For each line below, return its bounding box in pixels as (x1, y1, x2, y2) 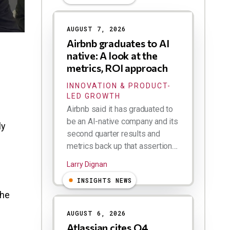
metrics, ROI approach (67, 62, 168, 74)
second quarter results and (67, 129, 160, 139)
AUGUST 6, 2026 (67, 209, 126, 218)
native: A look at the (67, 49, 158, 62)
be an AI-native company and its (67, 117, 178, 127)
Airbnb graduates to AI (67, 37, 169, 50)
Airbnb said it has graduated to (67, 104, 173, 114)
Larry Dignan (67, 160, 107, 169)
